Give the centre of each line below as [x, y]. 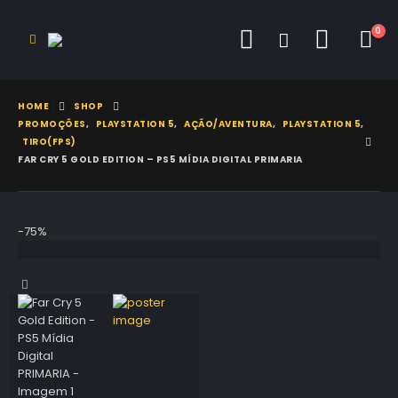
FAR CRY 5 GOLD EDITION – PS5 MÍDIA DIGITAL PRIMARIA [160, 159]
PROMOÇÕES [52, 124]
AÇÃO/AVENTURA [228, 124]
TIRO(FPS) [49, 142]
